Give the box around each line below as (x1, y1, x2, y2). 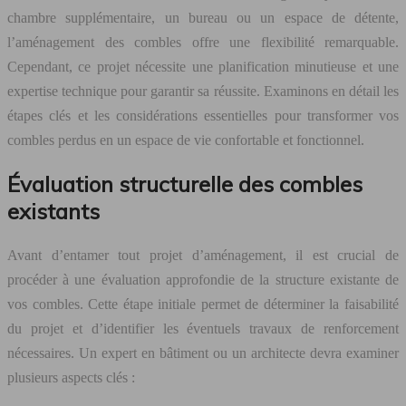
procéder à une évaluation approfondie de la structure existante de (7, 271, 399, 287)
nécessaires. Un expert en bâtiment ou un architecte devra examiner (7, 344, 399, 361)
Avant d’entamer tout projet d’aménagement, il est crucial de (7, 246, 399, 263)
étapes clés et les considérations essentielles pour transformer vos (7, 107, 399, 123)
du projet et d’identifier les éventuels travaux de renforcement (7, 320, 399, 336)
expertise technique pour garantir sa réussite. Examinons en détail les (7, 82, 399, 99)
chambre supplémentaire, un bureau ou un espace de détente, (7, 9, 399, 25)
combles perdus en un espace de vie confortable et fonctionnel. (7, 131, 364, 148)
